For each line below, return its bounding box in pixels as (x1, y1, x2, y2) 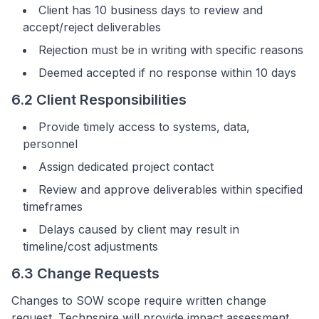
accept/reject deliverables (23, 20, 161, 34)
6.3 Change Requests (11, 265, 159, 282)
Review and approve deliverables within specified (38, 182, 303, 197)
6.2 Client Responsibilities (11, 91, 187, 108)
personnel (23, 137, 78, 151)
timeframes (23, 199, 83, 214)
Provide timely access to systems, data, (38, 120, 250, 134)
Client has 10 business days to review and (38, 3, 263, 17)
